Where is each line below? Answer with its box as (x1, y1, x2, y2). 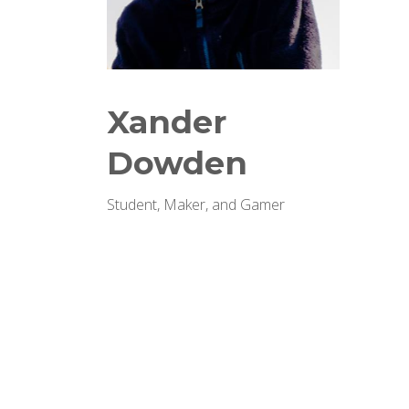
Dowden (107, 143, 247, 183)
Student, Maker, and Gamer (107, 194, 285, 215)
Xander (107, 102, 226, 142)
